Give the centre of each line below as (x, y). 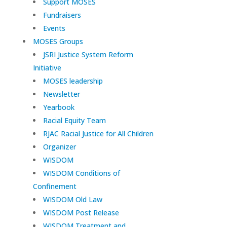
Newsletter (61, 94)
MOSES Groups (58, 42)
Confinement (54, 186)
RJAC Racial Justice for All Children (98, 134)
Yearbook (59, 107)
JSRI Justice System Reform (88, 55)
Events (54, 28)
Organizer (59, 147)
